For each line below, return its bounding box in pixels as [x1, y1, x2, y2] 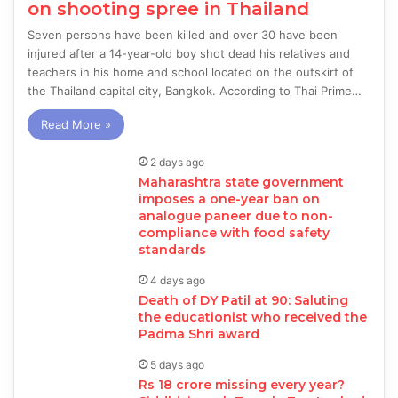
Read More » [41, 117, 112, 132]
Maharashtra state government [139, 174, 345, 191]
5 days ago [150, 358, 205, 372]
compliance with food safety [139, 225, 330, 242]
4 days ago [150, 274, 206, 288]
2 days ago [150, 155, 205, 170]
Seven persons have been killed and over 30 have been [28, 28, 338, 43]
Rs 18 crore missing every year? [139, 377, 346, 394]
